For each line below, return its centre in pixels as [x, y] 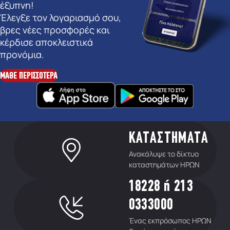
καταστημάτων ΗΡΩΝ [164, 165]
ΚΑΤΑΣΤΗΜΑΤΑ [168, 139]
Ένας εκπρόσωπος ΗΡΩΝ [170, 221]
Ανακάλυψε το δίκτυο [164, 154]
